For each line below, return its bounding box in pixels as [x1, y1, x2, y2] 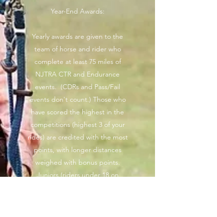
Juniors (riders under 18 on [36, 170, 119, 179]
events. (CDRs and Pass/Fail [35, 82, 120, 91]
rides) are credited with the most [27, 133, 128, 141]
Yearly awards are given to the [32, 32, 123, 41]
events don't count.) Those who [29, 95, 126, 104]
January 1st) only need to [39, 183, 116, 192]
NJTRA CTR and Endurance [35, 70, 120, 78]
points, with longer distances [33, 145, 122, 154]
